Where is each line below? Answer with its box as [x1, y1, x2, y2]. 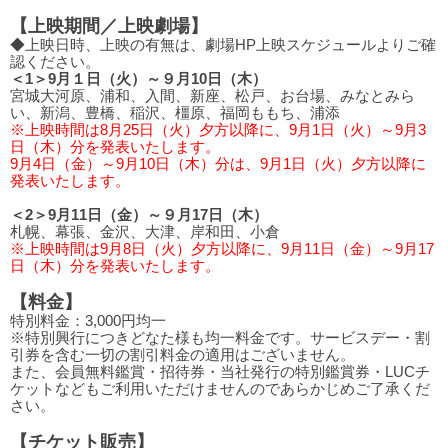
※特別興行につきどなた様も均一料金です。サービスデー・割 [10, 329, 430, 346]
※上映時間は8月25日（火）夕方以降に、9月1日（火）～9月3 [10, 121, 426, 138]
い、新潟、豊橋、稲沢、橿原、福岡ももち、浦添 [10, 104, 340, 121]
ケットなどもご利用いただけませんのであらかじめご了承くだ [10, 380, 430, 397]
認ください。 [10, 53, 100, 70]
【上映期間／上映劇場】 [10, 15, 208, 36]
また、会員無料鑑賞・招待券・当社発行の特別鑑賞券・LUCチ [10, 363, 430, 380]
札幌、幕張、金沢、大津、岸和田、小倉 [10, 223, 280, 240]
